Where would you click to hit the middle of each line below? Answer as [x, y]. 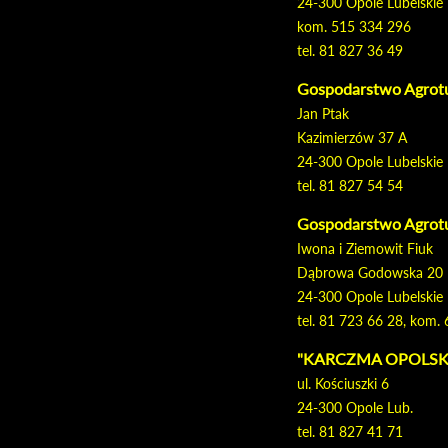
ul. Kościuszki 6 [343, 383]
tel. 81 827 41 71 [350, 431]
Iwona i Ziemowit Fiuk [365, 248]
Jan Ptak [323, 113]
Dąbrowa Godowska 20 [370, 272]
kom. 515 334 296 [354, 26]
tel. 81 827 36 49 [350, 50]
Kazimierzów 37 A [352, 137]
